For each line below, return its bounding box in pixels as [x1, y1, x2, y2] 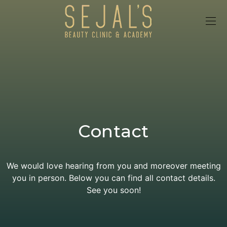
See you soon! [86, 185, 141, 195]
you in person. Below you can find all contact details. [12, 173, 215, 183]
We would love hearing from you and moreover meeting [6, 161, 221, 171]
